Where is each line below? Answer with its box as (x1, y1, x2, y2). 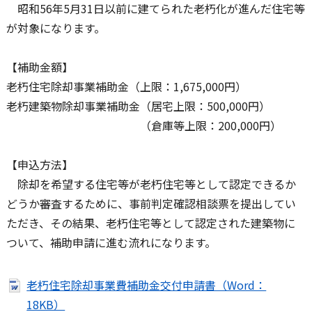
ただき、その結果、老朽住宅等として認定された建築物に (6, 214, 295, 231)
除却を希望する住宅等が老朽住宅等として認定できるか (6, 175, 296, 192)
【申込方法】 (6, 156, 73, 173)
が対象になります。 (6, 19, 105, 36)
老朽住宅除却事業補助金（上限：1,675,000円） (6, 78, 247, 95)
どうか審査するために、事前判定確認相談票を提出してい (6, 195, 296, 212)
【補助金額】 (6, 58, 73, 75)
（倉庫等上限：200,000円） (6, 117, 281, 134)
